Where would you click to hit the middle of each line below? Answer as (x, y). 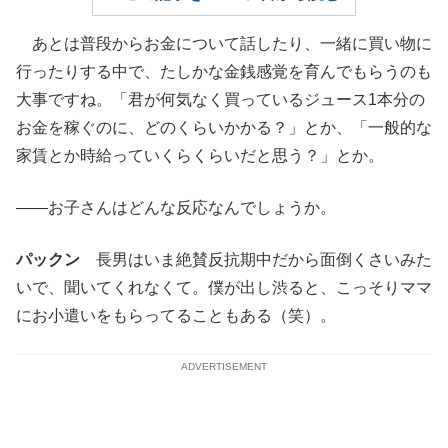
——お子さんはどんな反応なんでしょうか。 (176, 207)
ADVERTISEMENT (224, 366)
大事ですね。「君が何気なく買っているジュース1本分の (220, 99)
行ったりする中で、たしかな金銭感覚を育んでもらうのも (224, 71)
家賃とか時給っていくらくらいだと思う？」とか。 (200, 155)
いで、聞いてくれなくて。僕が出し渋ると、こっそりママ (224, 287)
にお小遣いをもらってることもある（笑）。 (176, 315)
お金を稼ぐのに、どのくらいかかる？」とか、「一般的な (224, 127)
